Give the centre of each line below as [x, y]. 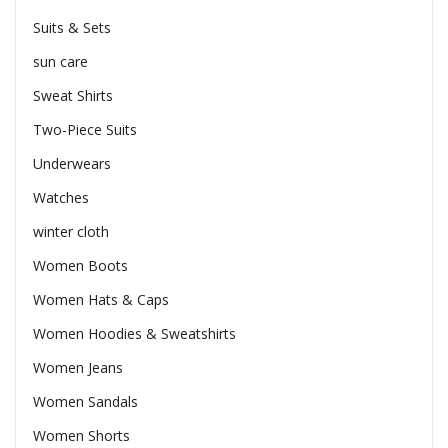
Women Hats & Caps [100, 299]
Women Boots [80, 265]
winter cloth [70, 231]
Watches [60, 197]
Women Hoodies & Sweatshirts [134, 333]
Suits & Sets [71, 27]
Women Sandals [85, 401]
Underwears [71, 163]
